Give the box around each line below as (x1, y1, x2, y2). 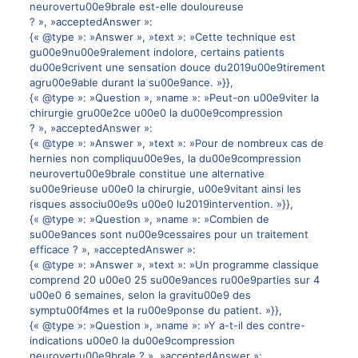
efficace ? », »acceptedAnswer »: (29, 243, 196, 256)
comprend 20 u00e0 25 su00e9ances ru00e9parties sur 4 (29, 273, 320, 286)
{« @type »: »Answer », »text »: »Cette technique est (29, 30, 296, 43)
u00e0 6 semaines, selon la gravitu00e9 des (29, 288, 251, 301)
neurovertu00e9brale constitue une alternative (29, 167, 265, 180)
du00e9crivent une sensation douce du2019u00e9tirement (29, 61, 325, 74)
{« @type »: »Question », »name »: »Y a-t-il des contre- (29, 319, 305, 332)
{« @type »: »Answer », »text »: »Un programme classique (29, 258, 319, 271)
